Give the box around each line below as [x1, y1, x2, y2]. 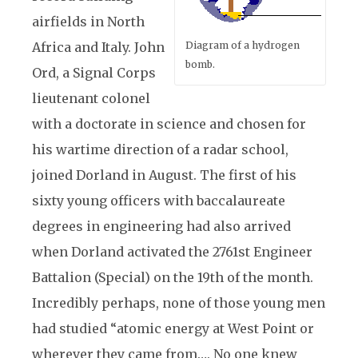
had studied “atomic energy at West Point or [32, 320, 314, 336]
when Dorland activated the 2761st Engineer [32, 244, 312, 260]
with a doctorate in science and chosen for [32, 116, 306, 132]
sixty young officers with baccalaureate [32, 193, 285, 209]
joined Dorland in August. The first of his [32, 167, 296, 183]
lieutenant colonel [32, 90, 150, 106]
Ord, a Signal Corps [32, 65, 156, 81]
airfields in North [32, 14, 145, 30]
